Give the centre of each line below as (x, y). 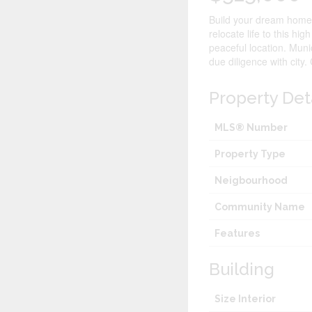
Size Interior (245, 299)
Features (237, 234)
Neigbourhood (251, 181)
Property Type (250, 154)
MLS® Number (251, 128)
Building (242, 270)
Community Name (260, 207)
